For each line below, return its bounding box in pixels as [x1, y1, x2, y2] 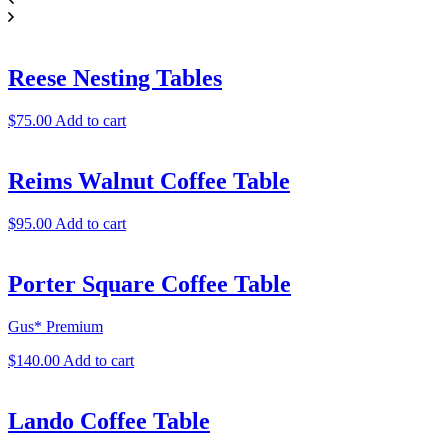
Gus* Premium [8, 317, 103, 335]
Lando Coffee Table [8, 407, 210, 434]
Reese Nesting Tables [8, 65, 222, 92]
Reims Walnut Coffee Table [8, 167, 290, 194]
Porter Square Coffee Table [8, 270, 291, 297]
